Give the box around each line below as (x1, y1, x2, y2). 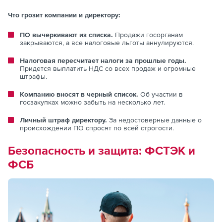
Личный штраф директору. (20, 116, 109, 124)
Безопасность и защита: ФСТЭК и (8, 144, 195, 158)
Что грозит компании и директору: (8, 11, 120, 19)
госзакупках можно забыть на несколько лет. (20, 98, 165, 107)
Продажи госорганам (115, 31, 183, 39)
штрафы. (20, 72, 47, 81)
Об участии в (140, 90, 183, 99)
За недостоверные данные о (109, 116, 202, 124)
